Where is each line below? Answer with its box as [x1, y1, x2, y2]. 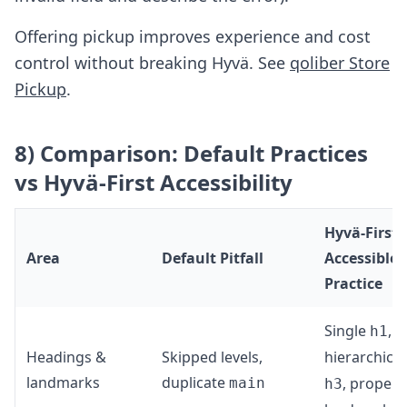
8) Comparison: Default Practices [15, 138, 368, 168]
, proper [342, 373, 398, 393]
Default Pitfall [162, 248, 263, 268]
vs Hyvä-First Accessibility [15, 167, 293, 197]
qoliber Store [290, 52, 390, 74]
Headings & [26, 347, 106, 367]
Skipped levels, [162, 347, 263, 367]
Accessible [324, 248, 398, 268]
